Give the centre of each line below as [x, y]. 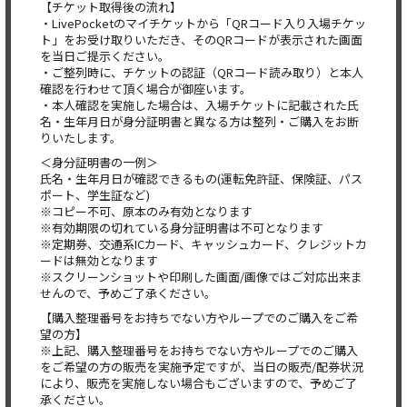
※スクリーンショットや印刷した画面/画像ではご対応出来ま [201, 277]
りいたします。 [81, 138]
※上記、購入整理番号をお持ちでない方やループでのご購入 [199, 350]
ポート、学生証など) [95, 195]
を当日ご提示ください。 [105, 56]
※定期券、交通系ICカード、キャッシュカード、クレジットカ [203, 244]
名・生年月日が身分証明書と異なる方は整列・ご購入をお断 [199, 121]
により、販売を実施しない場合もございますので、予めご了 [199, 383]
